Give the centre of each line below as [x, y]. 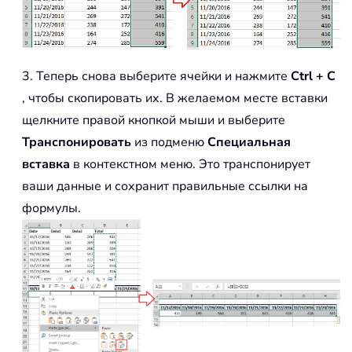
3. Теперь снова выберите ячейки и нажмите [156, 76]
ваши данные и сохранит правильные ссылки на [165, 186]
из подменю [169, 142]
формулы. [51, 208]
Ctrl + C [313, 76]
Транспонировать [77, 142]
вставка [46, 164]
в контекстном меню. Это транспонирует [190, 164]
